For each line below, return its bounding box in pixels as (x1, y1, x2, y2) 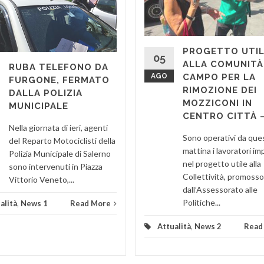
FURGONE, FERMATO (9, 75, 110, 86)
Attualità (157, 221, 191, 231)
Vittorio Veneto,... (9, 174, 74, 185)
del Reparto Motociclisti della (9, 136, 115, 146)
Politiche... (183, 197, 220, 207)
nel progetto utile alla (183, 158, 261, 169)
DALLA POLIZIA (9, 88, 82, 99)
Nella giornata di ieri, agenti (9, 123, 108, 133)
